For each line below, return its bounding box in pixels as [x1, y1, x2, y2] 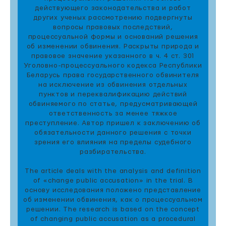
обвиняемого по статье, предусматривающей [28, 100, 198, 107]
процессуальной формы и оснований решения [28, 33, 198, 40]
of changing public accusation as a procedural [30, 215, 196, 222]
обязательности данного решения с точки [34, 129, 192, 136]
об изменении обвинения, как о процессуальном [23, 196, 203, 203]
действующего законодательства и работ [35, 5, 191, 12]
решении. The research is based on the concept [26, 206, 200, 213]
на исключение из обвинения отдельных [38, 81, 188, 88]
